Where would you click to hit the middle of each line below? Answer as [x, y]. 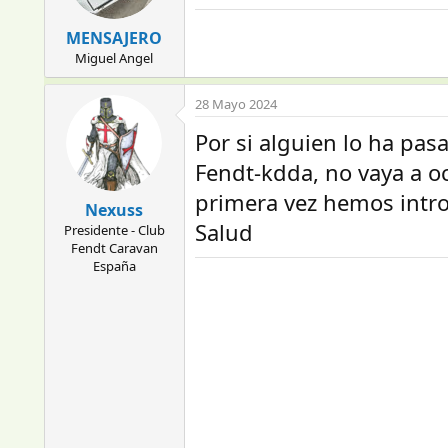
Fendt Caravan [114, 248]
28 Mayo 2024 [235, 104]
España [114, 266]
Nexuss [114, 210]
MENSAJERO [114, 38]
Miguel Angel [114, 58]
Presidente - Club [114, 230]
